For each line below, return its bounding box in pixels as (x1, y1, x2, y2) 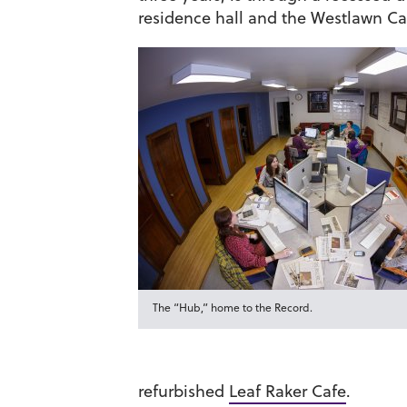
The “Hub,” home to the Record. (153, 300, 313, 315)
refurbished (138, 380, 229, 402)
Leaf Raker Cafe (229, 380, 346, 402)
